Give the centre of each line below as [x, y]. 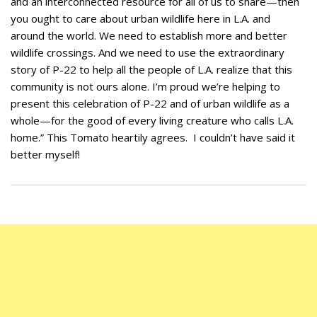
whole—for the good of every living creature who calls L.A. [152, 120]
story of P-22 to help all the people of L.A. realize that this [151, 69]
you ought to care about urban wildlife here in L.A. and [140, 18]
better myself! [45, 154]
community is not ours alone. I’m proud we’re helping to [145, 86]
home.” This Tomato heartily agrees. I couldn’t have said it [153, 137]
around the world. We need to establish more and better [149, 35]
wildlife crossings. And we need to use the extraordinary [148, 52]
